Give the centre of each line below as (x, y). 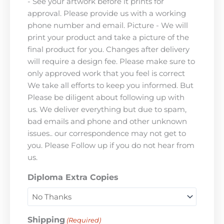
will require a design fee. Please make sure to (111, 61)
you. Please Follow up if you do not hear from (111, 145)
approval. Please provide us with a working (107, 13)
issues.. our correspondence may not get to (107, 133)
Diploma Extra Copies (73, 177)
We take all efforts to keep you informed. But (110, 85)
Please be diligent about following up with (106, 97)
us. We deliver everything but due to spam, (107, 109)
